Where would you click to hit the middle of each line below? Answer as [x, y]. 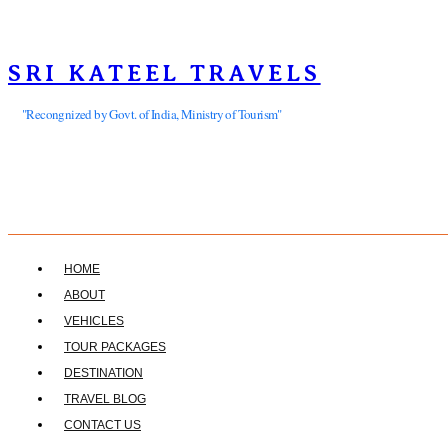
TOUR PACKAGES [115, 347]
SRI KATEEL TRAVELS [164, 73]
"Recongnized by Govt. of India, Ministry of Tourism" [152, 114]
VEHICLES [94, 321]
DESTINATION [103, 373]
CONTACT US [102, 425]
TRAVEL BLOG [105, 399]
